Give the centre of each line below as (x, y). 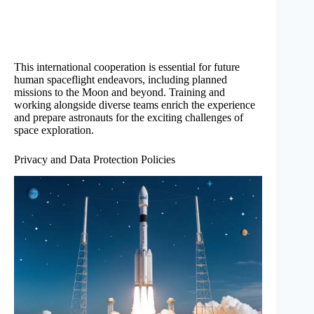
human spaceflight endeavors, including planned (121, 79)
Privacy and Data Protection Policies (95, 159)
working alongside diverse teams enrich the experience (135, 104)
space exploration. (54, 130)
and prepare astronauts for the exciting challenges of (129, 117)
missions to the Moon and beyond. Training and (120, 92)
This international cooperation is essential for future (127, 67)
